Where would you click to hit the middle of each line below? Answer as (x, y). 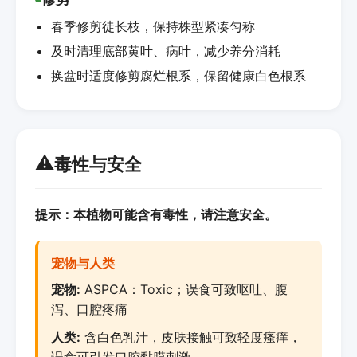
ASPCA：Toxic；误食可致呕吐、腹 (184, 290)
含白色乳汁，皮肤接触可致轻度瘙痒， (191, 337)
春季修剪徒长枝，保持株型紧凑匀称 (153, 27)
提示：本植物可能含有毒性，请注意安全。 (156, 215)
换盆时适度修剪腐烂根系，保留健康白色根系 (178, 76)
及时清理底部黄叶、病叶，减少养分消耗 (166, 51)
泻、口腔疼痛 (89, 310)
